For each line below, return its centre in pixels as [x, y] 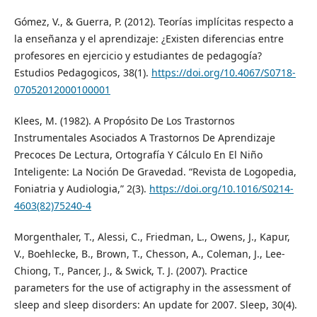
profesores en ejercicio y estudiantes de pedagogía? [138, 56]
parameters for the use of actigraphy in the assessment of [152, 288]
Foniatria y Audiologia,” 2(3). [81, 189]
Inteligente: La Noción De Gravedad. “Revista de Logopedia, [155, 172]
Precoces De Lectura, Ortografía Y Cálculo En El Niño [138, 155]
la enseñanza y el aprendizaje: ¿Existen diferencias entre [149, 39]
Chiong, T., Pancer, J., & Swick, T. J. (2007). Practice [131, 271]
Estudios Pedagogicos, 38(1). [82, 73]
